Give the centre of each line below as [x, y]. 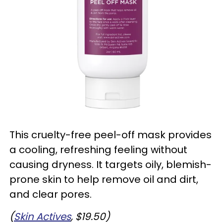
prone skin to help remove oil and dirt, [104, 180]
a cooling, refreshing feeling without [98, 150]
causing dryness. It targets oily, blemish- [111, 165]
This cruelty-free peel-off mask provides [111, 135]
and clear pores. [51, 194]
